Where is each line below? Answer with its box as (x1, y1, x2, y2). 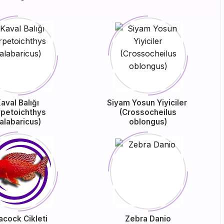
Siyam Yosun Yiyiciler (107, 98, 189, 107)
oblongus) (129, 117, 167, 126)
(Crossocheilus (119, 107, 177, 117)
